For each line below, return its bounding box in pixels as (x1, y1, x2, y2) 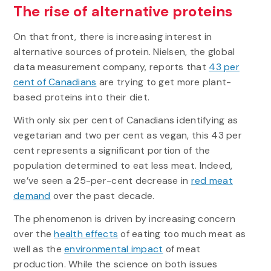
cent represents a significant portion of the (13, 143, 211, 157)
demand (13, 189, 51, 202)
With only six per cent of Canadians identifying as (13, 113, 238, 126)
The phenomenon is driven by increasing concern (13, 212, 236, 225)
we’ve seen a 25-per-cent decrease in (13, 174, 191, 187)
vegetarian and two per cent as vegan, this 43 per (13, 128, 242, 142)
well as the (13, 242, 65, 255)
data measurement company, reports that (13, 60, 209, 73)
